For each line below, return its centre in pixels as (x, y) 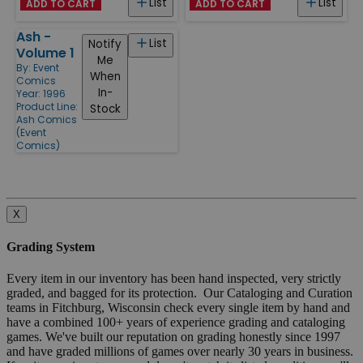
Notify (105, 44)
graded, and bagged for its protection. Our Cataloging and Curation (179, 293)
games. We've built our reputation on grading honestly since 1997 (173, 337)
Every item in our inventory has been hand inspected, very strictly (174, 279)
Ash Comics (47, 119)
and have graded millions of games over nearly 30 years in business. (181, 352)
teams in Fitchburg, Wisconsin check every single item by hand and (178, 308)
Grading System (51, 247)
